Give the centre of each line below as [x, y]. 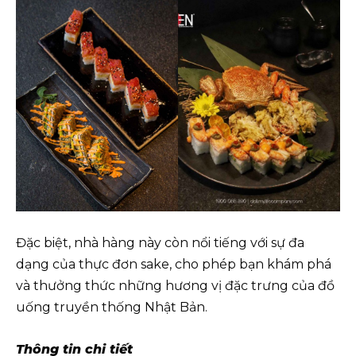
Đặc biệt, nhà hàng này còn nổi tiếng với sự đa [160, 243]
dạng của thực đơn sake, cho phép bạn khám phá [174, 264]
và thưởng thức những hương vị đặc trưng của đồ [175, 286]
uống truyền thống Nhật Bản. [112, 307]
